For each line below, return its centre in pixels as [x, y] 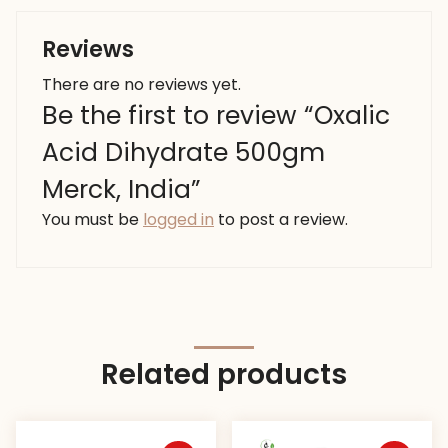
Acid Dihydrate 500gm [183, 153]
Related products [224, 375]
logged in [178, 220]
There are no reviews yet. [141, 85]
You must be [92, 220]
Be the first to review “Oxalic [216, 116]
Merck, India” [121, 190]
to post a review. [281, 220]
